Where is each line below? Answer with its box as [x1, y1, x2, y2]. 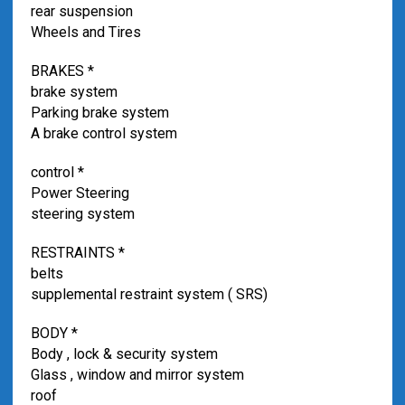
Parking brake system [30, 104, 169, 121]
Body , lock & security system [30, 345, 218, 363]
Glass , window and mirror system [30, 366, 244, 383]
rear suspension [30, 3, 133, 20]
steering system [30, 205, 135, 222]
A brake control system [30, 125, 177, 142]
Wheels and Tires [30, 24, 141, 41]
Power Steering [30, 184, 129, 202]
